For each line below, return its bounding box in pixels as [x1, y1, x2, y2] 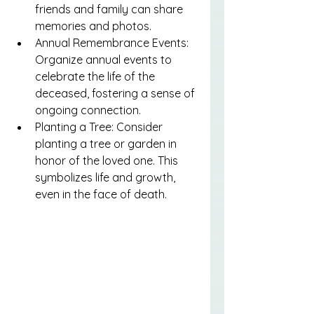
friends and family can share [35, 2, 186, 17]
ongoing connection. [35, 103, 141, 118]
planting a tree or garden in [35, 137, 179, 151]
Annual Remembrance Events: [35, 36, 191, 50]
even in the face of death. [35, 187, 167, 202]
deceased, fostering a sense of [35, 86, 198, 101]
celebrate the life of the [35, 69, 158, 84]
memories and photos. [35, 19, 151, 34]
